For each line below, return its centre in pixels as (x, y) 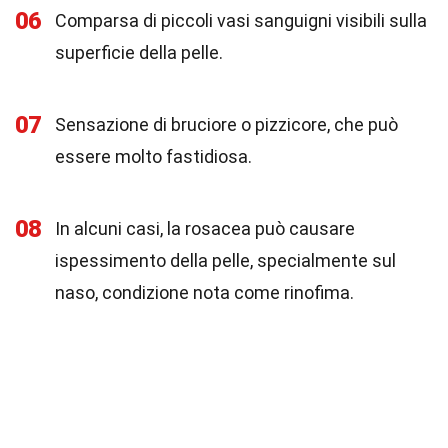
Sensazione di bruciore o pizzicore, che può (226, 124)
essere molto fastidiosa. (153, 156)
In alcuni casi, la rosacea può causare (205, 228)
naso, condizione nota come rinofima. (204, 292)
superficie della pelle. (139, 52)
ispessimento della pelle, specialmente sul (225, 260)
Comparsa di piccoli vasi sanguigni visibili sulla (241, 20)
